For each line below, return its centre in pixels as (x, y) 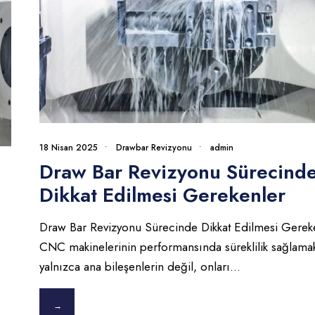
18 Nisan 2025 (68, 147)
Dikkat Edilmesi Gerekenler (162, 195)
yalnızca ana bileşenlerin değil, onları (134, 266)
